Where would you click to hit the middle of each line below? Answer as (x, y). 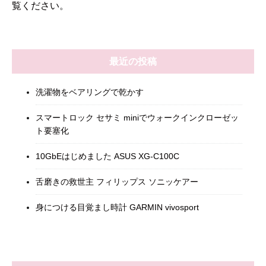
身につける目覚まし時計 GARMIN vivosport (117, 207)
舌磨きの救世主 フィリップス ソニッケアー (117, 181)
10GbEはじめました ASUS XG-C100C (107, 156)
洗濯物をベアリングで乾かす (90, 92)
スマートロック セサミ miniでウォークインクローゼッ (137, 117)
